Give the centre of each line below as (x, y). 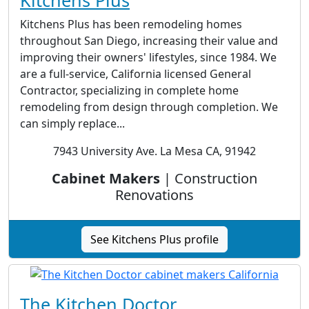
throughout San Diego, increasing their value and (149, 41)
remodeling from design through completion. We (149, 107)
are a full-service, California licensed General (136, 74)
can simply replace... (72, 124)
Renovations (154, 195)
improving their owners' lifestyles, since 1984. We (148, 58)
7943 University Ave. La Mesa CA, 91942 (154, 151)
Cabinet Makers (106, 179)
